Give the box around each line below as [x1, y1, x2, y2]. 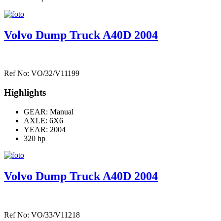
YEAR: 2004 [24, 125, 66, 134]
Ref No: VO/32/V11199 [4, 69, 79, 78]
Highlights [4, 87, 46, 98]
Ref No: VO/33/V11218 [4, 210, 80, 219]
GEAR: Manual [24, 107, 74, 116]
